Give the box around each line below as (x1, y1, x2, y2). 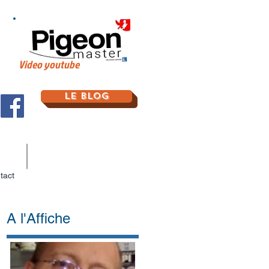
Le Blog (64, 90, 109, 102)
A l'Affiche (7, 210, 70, 226)
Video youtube (19, 57, 79, 72)
